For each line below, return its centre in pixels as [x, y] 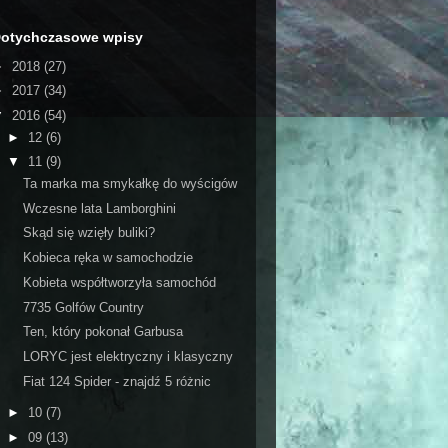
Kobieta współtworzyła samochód [120, 282]
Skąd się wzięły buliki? [89, 233]
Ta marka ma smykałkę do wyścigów [130, 183]
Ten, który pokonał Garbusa [103, 332]
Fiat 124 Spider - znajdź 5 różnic [117, 381]
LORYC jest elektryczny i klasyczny [128, 356]
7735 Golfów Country [84, 307]
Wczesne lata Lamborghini [100, 208]
